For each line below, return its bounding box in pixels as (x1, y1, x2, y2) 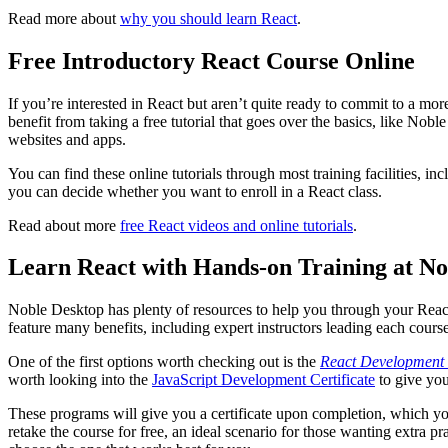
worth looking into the (8, 371, 152, 389)
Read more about (8, 9, 120, 27)
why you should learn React (120, 9, 297, 27)
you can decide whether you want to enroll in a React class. (8, 182, 382, 200)
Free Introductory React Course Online (8, 47, 415, 74)
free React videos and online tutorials (120, 216, 353, 234)
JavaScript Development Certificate (152, 371, 375, 389)
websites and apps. (8, 130, 126, 148)
